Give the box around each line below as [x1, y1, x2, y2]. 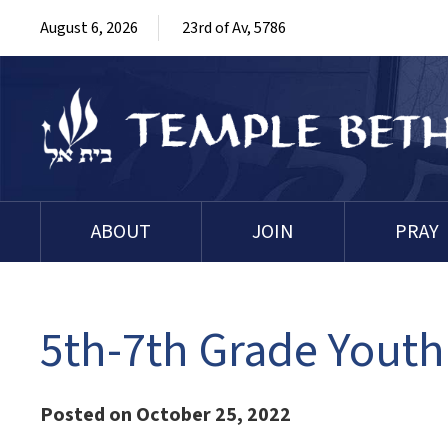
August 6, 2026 [40, 17, 138, 39]
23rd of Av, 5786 [182, 17, 286, 39]
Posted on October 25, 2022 [40, 401, 291, 430]
